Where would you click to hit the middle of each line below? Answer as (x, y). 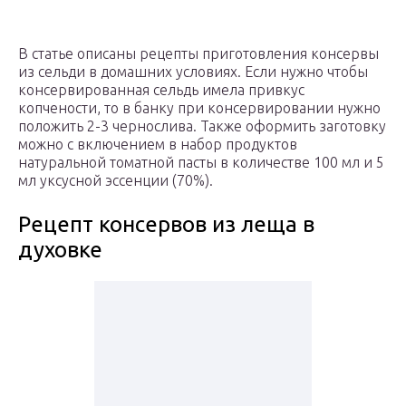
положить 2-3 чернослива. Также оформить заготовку (202, 126)
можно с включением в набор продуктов (158, 145)
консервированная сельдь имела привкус (161, 90)
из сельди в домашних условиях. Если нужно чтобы (193, 72)
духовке (60, 250)
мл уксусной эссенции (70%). (116, 181)
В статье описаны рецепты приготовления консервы (198, 54)
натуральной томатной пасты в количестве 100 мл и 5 (201, 163)
